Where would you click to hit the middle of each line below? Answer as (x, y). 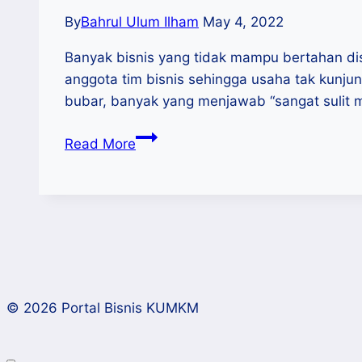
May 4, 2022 (243, 22)
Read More (100, 144)
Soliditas (163, 158)
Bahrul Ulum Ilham (140, 22)
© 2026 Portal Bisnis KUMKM (103, 308)
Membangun (176, 136)
